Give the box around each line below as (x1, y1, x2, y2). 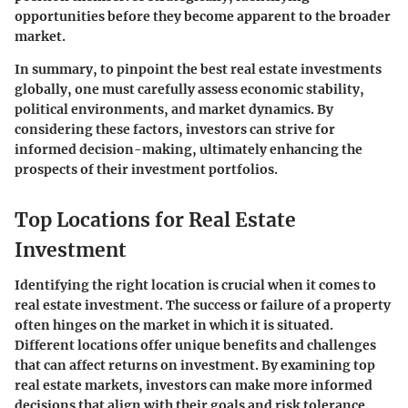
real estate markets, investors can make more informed (15, 376, 372, 393)
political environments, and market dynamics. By (15, 101, 333, 118)
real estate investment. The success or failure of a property (15, 296, 391, 313)
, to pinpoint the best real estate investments (93, 61, 382, 78)
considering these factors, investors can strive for (15, 121, 335, 138)
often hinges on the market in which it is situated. (15, 316, 333, 333)
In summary (15, 61, 93, 78)
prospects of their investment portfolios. (15, 161, 278, 178)
